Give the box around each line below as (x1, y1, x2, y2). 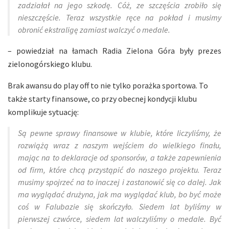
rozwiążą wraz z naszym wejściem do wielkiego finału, (18, 140, 221, 150)
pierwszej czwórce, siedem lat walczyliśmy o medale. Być (18, 213, 221, 224)
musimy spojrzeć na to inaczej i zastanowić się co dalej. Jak (18, 176, 221, 187)
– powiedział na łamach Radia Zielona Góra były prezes (8, 45, 221, 56)
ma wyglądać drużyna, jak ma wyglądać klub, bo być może (18, 189, 221, 199)
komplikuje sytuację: (8, 106, 79, 117)
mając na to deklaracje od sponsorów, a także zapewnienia (18, 152, 221, 163)
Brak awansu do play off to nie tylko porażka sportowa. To (8, 80, 208, 90)
